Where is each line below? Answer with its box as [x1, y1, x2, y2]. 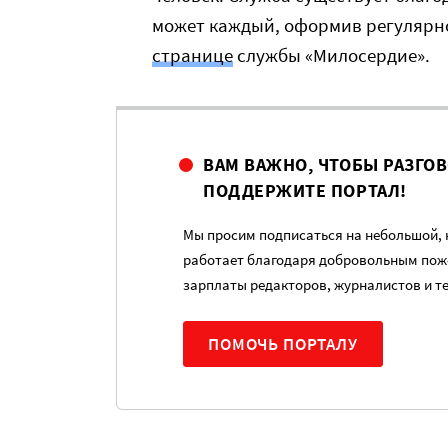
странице [152, 43, 233, 67]
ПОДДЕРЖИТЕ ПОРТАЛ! [203, 179, 407, 202]
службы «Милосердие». [233, 43, 430, 67]
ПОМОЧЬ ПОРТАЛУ [208, 333, 358, 355]
